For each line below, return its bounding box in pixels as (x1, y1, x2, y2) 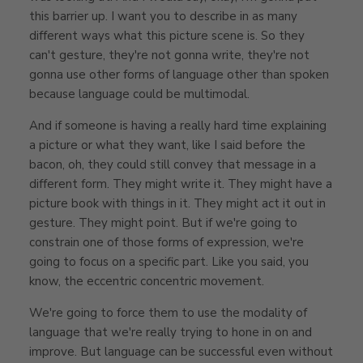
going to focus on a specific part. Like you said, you (29, 253, 309, 270)
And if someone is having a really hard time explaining (29, 117, 327, 134)
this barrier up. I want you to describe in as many (29, 7, 297, 24)
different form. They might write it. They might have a (29, 175, 332, 192)
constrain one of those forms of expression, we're (29, 233, 304, 250)
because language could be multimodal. (29, 85, 250, 102)
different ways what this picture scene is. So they (29, 27, 305, 44)
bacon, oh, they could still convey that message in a (29, 156, 316, 173)
